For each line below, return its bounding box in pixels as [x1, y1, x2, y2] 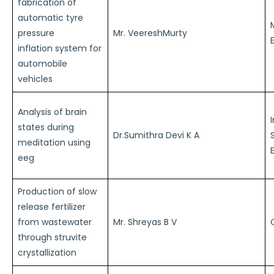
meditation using [18, 136, 91, 149]
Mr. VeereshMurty [113, 27, 187, 39]
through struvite [18, 231, 87, 243]
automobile [18, 57, 67, 70]
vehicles [18, 73, 53, 85]
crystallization [18, 246, 76, 259]
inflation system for [18, 42, 102, 54]
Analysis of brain [18, 106, 87, 118]
